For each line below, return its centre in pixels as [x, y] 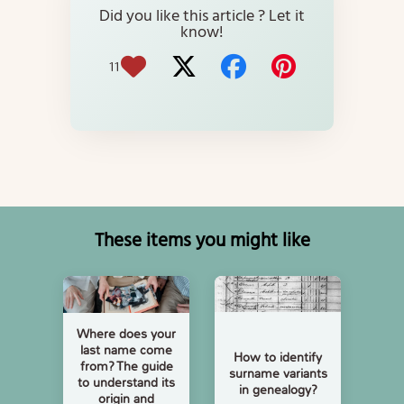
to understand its [126, 382]
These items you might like [207, 241]
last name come [126, 349]
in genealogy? [278, 390]
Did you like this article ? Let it [105, 16]
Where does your [126, 333]
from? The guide [126, 366]
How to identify [278, 358]
